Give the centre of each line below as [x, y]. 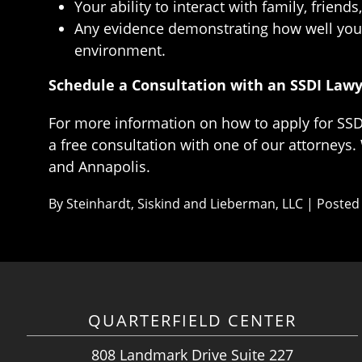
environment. [120, 50]
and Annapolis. [99, 166]
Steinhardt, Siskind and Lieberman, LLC [185, 204]
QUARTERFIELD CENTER [192, 320]
